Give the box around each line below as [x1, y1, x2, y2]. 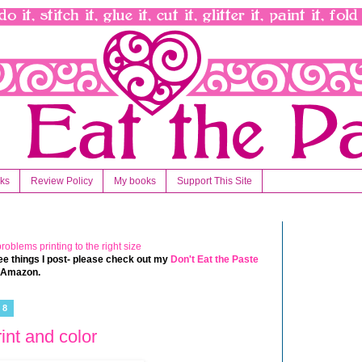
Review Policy [31, 175, 93, 187]
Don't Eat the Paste [170, 254, 259, 266]
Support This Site [177, 175, 252, 187]
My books [114, 175, 156, 187]
